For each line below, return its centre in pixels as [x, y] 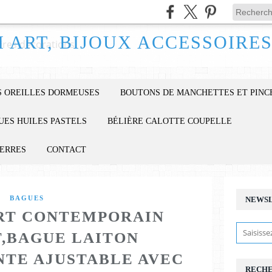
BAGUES [27, 198]
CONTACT [66, 150]
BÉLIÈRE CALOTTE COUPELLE [170, 121]
